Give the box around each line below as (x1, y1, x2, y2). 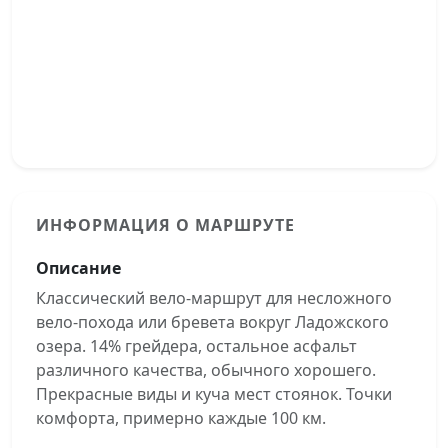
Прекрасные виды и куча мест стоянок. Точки (36, 383, 392, 405)
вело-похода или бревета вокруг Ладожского (36, 311, 389, 333)
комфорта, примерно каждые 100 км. (36, 407, 326, 429)
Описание (36, 257, 121, 279)
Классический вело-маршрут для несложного (36, 287, 392, 309)
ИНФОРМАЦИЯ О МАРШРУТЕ (36, 214, 295, 236)
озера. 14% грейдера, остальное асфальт (36, 335, 357, 357)
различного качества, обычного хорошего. (36, 359, 376, 381)
